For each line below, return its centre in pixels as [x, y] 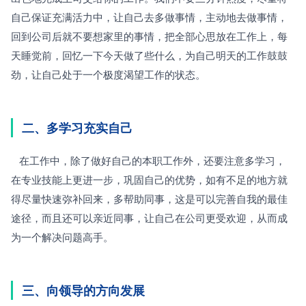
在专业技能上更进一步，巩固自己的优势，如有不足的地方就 [149, 180]
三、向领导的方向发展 [83, 291]
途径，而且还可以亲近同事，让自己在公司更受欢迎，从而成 [149, 218]
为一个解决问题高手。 [62, 237]
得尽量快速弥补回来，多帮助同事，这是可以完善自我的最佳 [149, 199]
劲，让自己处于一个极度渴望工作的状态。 [108, 74]
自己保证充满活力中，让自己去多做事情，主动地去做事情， [149, 17]
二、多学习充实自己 [77, 128]
